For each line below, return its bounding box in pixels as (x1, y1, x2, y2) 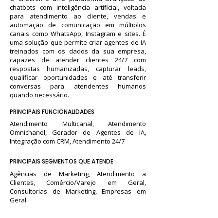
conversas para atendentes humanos (10, 82, 146, 91)
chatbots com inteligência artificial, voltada (10, 3, 146, 12)
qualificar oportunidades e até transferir (10, 73, 146, 82)
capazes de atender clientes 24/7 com (10, 55, 146, 64)
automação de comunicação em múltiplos (10, 20, 146, 29)
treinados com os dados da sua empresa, (10, 47, 146, 55)
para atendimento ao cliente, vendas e (10, 12, 146, 20)
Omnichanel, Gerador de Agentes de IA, (10, 128, 146, 137)
